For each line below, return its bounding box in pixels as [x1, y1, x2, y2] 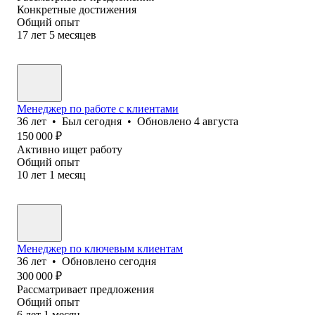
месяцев [58, 28, 96, 41]
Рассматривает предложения [17, 283, 154, 295]
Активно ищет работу [17, 143, 122, 155]
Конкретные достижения [17, 3, 136, 15]
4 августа [194, 115, 238, 127]
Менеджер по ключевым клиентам [17, 242, 183, 255]
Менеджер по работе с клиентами [17, 102, 179, 115]
